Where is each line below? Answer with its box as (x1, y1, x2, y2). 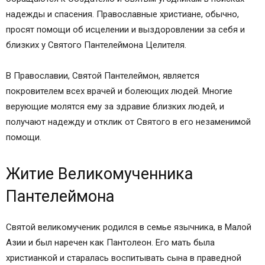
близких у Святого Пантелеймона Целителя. (6, 40, 186, 50)
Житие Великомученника (6, 164, 193, 183)
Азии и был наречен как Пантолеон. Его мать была (6, 237, 215, 248)
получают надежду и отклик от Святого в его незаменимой (6, 117, 251, 127)
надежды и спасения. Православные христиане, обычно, (6, 9, 239, 20)
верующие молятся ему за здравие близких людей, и (6, 101, 224, 112)
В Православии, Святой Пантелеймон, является (6, 70, 199, 81)
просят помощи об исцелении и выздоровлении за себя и (6, 24, 245, 35)
